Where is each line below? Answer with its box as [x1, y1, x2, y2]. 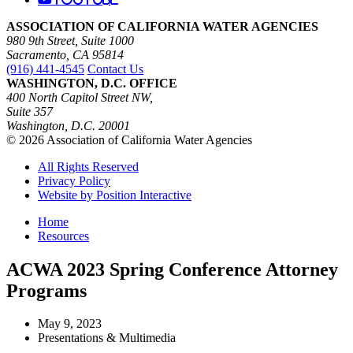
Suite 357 [6, 104, 53, 118]
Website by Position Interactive [38, 188, 191, 202]
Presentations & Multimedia [38, 331, 176, 345]
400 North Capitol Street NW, [6, 90, 153, 104]
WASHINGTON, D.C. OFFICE [6, 76, 177, 90]
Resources [38, 229, 89, 243]
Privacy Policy [38, 173, 110, 188]
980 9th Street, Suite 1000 [6, 33, 134, 47]
